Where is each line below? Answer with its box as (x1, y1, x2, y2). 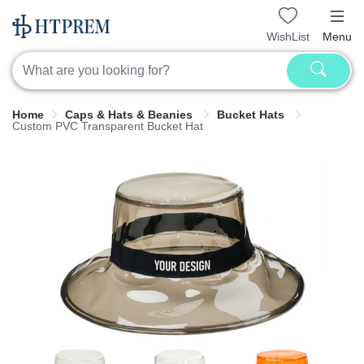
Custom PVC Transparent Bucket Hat (12, 119, 203, 133)
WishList (266, 29, 310, 43)
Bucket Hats (217, 108, 288, 122)
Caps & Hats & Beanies (65, 108, 196, 122)
